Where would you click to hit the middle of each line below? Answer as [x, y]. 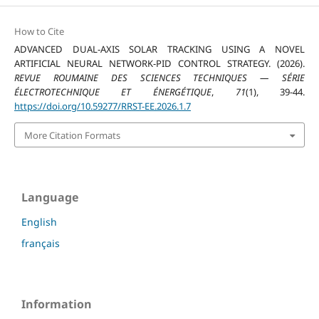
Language [50, 197]
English [39, 221]
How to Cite [39, 32]
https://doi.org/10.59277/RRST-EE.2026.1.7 [102, 106]
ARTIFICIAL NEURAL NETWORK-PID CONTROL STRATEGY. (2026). [159, 64]
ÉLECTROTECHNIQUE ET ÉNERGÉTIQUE [113, 92]
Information [57, 304]
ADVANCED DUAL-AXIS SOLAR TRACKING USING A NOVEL [159, 49]
